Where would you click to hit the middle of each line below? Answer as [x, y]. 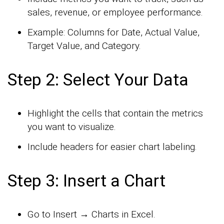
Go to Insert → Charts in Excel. [91, 214]
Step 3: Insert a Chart [86, 181]
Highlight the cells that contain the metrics [115, 113]
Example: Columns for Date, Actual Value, [113, 32]
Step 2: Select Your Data [98, 80]
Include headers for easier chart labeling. [112, 147]
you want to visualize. [72, 127]
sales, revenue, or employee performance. [115, 12]
